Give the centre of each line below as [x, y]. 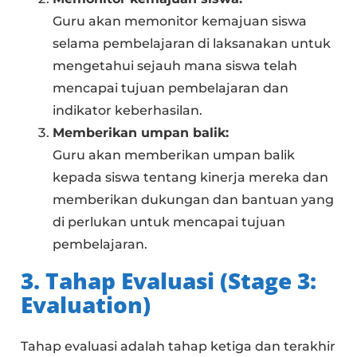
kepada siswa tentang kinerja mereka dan [191, 177]
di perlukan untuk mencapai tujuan [169, 222]
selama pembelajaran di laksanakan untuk [192, 43]
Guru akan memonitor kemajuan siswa [180, 21]
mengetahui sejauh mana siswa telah [175, 65]
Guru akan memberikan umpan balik [174, 155]
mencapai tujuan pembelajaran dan [171, 88]
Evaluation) [86, 304]
